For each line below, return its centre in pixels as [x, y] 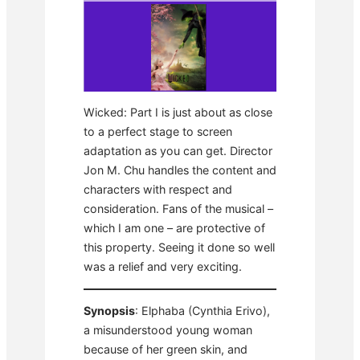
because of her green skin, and [166, 349]
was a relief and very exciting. [163, 267]
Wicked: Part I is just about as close [178, 112]
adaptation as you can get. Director [178, 151]
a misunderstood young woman [168, 329]
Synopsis [109, 310]
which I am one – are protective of [174, 228]
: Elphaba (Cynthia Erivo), [202, 310]
